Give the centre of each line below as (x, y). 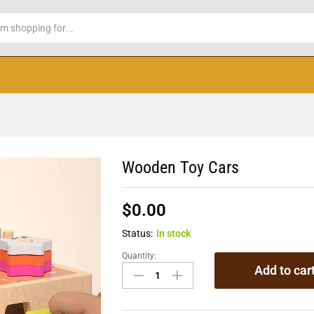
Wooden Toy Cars (181, 168)
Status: (138, 233)
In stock (174, 233)
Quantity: (139, 256)
